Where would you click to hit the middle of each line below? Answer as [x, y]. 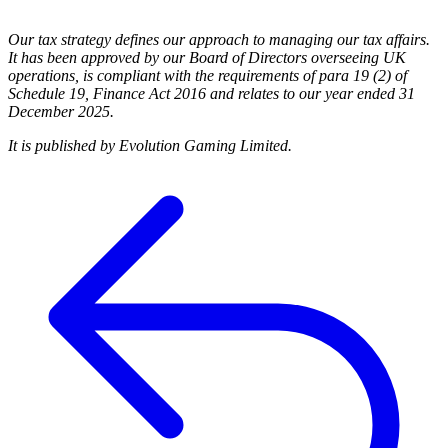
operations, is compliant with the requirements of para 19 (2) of [207, 76]
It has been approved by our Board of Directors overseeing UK [207, 58]
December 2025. [61, 112]
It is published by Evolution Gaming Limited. [150, 146]
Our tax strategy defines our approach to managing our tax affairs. [219, 40]
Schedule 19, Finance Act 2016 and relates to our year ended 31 [211, 94]
